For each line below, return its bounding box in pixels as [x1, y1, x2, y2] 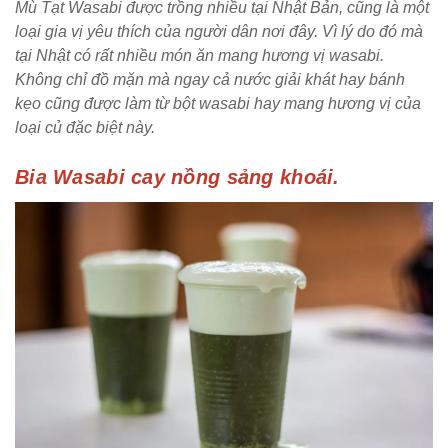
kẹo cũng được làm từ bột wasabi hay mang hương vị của [15, 95, 421, 112]
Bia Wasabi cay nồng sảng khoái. [15, 166, 340, 188]
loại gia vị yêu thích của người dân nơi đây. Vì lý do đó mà [15, 23, 423, 40]
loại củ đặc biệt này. [15, 119, 155, 136]
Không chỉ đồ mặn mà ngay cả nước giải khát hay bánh [15, 71, 405, 88]
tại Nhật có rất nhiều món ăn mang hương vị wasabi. [15, 47, 384, 64]
